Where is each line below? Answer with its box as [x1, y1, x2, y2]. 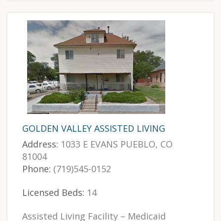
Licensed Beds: [22, 186, 84, 198]
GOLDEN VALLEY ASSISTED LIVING [22, 122, 165, 134]
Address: [22, 138, 58, 150]
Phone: [22, 163, 51, 175]
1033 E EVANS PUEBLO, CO [58, 138, 173, 150]
